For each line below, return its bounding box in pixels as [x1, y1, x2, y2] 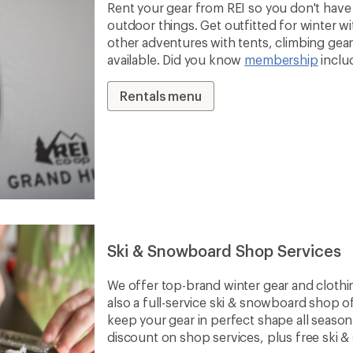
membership [244, 52, 318, 68]
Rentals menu [120, 88, 203, 104]
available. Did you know [107, 52, 245, 68]
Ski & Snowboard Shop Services [107, 241, 341, 261]
